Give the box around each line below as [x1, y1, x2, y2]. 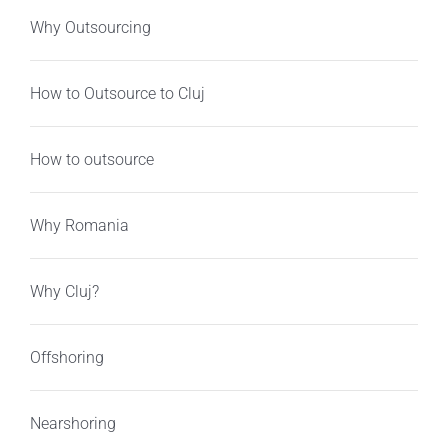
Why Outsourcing [29, 17, 151, 37]
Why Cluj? [29, 281, 99, 301]
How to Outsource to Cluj [29, 83, 205, 103]
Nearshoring [29, 413, 116, 433]
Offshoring [29, 347, 104, 367]
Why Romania [29, 215, 129, 235]
